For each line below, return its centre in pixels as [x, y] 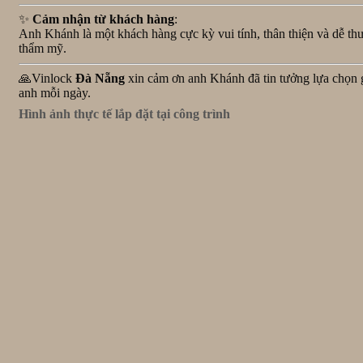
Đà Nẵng [100, 78]
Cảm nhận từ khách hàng [103, 19]
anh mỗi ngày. [55, 92]
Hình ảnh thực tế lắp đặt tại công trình [124, 114]
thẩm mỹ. [43, 49]
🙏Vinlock [47, 78]
